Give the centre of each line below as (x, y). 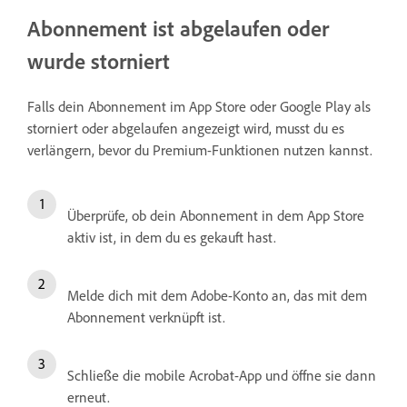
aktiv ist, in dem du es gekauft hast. (172, 237)
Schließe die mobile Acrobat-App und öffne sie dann (222, 375)
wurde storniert (99, 60)
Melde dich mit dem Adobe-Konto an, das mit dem (217, 295)
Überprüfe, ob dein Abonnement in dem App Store (216, 215)
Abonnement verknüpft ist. (146, 317)
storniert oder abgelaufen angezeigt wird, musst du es (186, 128)
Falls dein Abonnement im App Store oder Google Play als (199, 106)
